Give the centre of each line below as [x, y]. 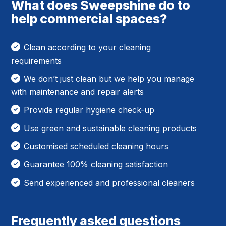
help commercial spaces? [89, 18]
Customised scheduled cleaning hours [96, 146]
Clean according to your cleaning [88, 47]
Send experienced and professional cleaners [109, 182]
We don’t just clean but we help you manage [109, 78]
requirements [37, 60]
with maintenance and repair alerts [78, 92]
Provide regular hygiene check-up [89, 110]
